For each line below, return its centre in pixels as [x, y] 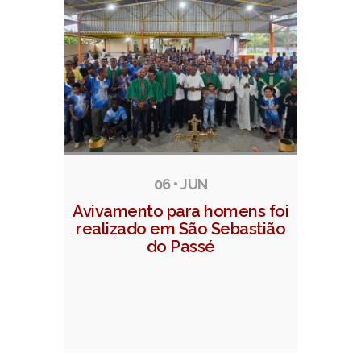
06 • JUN [180, 185]
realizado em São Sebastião [180, 229]
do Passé [180, 247]
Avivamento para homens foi [180, 212]
